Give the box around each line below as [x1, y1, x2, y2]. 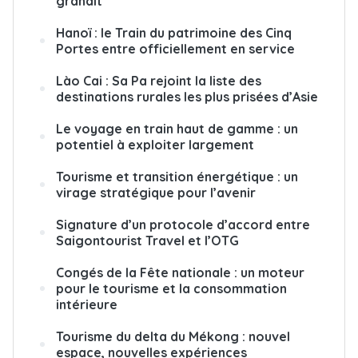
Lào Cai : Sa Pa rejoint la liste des [56, 72, 261, 89]
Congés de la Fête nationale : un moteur [56, 264, 304, 280]
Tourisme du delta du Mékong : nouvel [56, 328, 290, 344]
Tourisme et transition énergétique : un [56, 168, 298, 185]
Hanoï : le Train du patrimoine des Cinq [56, 24, 292, 41]
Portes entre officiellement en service [56, 40, 295, 57]
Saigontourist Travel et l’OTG [56, 232, 239, 249]
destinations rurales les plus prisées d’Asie [56, 88, 318, 105]
